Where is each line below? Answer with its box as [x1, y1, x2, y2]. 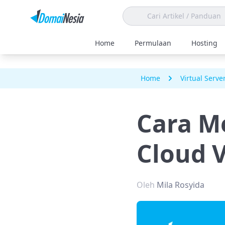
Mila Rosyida [157, 179, 204, 190]
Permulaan [135, 38, 171, 48]
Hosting [191, 38, 217, 48]
